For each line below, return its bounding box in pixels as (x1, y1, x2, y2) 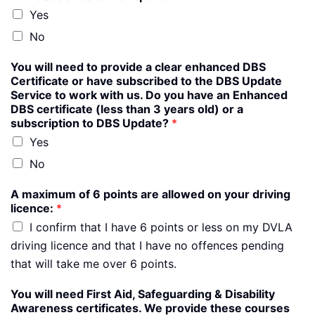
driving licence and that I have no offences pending (11, 238, 284, 253)
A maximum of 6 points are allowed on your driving (11, 187, 290, 202)
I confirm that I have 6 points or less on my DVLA (30, 220, 292, 235)
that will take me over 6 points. (11, 257, 176, 271)
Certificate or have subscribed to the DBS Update (11, 74, 282, 89)
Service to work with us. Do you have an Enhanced (11, 88, 288, 103)
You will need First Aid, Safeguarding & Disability (11, 287, 275, 302)
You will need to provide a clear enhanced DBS (11, 60, 266, 75)
